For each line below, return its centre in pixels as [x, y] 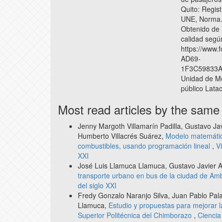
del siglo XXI [97, 185]
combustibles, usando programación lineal [145, 145]
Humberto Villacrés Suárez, [122, 136]
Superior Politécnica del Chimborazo [136, 215]
